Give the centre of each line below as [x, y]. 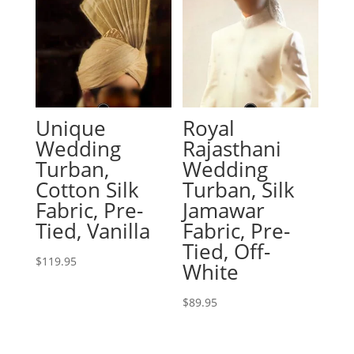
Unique [70, 128]
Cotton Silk [87, 190]
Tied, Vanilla [92, 231]
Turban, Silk [239, 190]
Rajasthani [232, 149]
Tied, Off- [227, 252]
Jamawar [224, 211]
